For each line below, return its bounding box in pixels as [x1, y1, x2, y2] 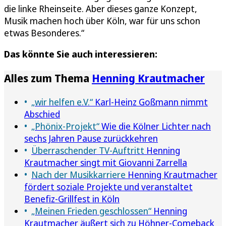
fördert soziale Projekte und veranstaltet [24, 181, 193, 193]
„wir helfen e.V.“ [31, 96, 93, 108]
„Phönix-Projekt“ [31, 120, 99, 133]
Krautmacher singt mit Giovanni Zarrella [24, 156, 187, 169]
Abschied [24, 108, 60, 121]
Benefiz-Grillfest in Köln [24, 193, 120, 205]
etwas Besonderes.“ [4, 27, 84, 39]
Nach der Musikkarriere [31, 168, 126, 181]
